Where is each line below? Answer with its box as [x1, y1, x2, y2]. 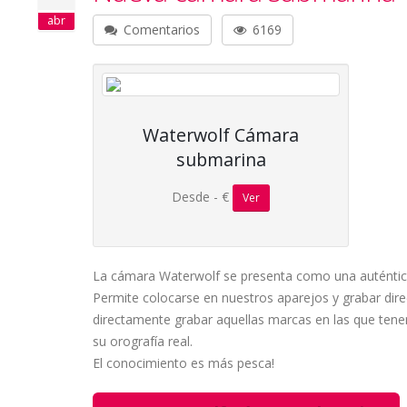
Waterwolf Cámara [143, 123, 300, 147]
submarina [175, 147, 266, 172]
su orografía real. [93, 333, 193, 350]
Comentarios [120, 21, 200, 38]
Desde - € [172, 187, 233, 205]
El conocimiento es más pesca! [93, 354, 274, 372]
